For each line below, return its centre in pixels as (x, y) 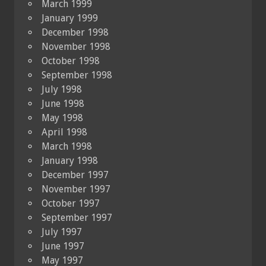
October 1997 (71, 203)
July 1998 (62, 89)
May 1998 (62, 118)
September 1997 (77, 217)
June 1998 (63, 103)
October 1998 (71, 61)
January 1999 (70, 18)
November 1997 (76, 189)
